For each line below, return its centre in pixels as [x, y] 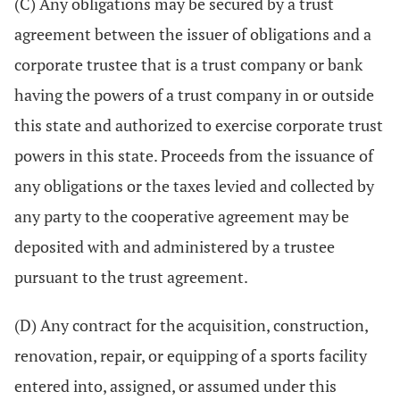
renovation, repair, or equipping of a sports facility [191, 355]
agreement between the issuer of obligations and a [193, 34]
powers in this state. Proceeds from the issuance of [194, 155]
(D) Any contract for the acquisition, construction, [191, 325]
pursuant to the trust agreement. [131, 277]
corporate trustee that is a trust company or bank [188, 64]
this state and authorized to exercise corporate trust [199, 125]
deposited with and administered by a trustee [175, 246]
